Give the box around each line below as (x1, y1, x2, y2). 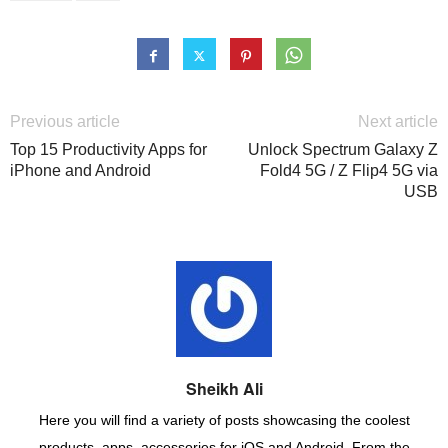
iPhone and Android (10, 161, 151, 179)
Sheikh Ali (185, 376, 263, 400)
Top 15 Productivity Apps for (10, 140, 207, 158)
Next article (358, 112, 438, 130)
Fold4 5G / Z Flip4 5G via (260, 161, 438, 179)
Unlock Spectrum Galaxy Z (248, 140, 438, 158)
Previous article (10, 112, 120, 130)
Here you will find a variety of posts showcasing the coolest (38, 411, 410, 428)
